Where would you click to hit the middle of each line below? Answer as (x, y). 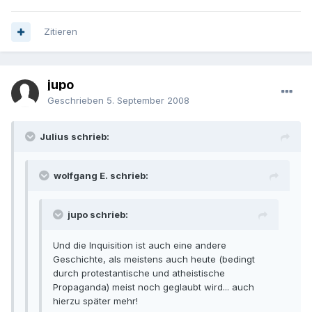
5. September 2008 (148, 101)
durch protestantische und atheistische (139, 273)
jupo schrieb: (98, 215)
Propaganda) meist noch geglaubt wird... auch (154, 287)
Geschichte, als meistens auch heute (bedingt (154, 259)
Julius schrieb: (75, 137)
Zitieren (61, 32)
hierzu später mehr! (95, 301)
